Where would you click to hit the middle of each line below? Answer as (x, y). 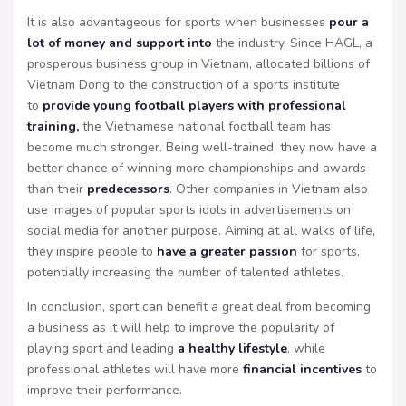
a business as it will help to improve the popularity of (181, 327)
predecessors (128, 188)
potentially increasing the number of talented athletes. (185, 272)
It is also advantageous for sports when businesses (178, 22)
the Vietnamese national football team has (207, 126)
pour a (349, 22)
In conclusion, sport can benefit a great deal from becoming (199, 306)
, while (306, 348)
